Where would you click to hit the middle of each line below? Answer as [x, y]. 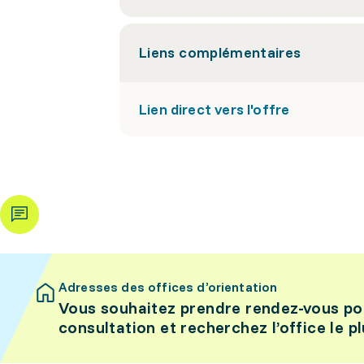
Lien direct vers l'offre [214, 109]
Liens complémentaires [220, 52]
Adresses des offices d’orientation [168, 287]
